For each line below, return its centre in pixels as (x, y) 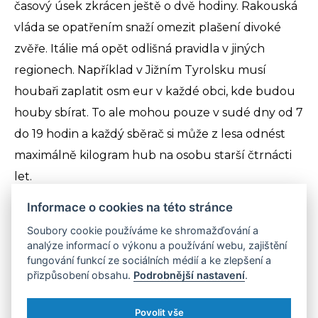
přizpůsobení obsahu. (81, 275)
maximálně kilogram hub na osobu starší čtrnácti (153, 155)
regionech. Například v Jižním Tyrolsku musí (140, 70)
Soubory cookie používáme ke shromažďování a (143, 230)
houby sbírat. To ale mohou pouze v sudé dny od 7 (159, 113)
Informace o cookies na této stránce (130, 207)
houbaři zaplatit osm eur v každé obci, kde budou (155, 92)
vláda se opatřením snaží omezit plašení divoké (148, 28)
